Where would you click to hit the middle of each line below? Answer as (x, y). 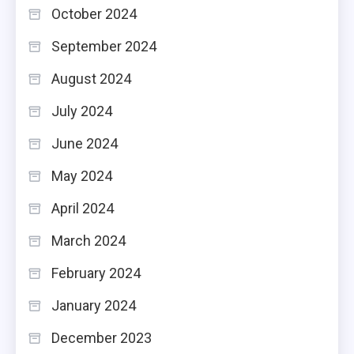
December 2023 (102, 337)
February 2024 (96, 273)
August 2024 (91, 78)
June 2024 (85, 143)
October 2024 (94, 13)
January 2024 (94, 305)
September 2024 (104, 46)
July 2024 (82, 111)
